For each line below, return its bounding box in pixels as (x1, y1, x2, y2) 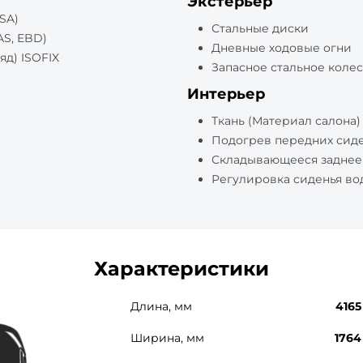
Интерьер (187, 85, 265, 103)
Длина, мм (130, 299, 192, 314)
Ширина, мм (130, 331, 204, 345)
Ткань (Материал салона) (211, 113, 361, 128)
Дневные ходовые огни (211, 41, 352, 55)
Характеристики (94, 257, 269, 280)
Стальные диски (211, 21, 309, 36)
